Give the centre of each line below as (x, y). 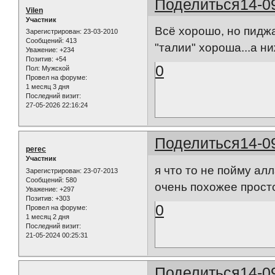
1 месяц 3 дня (48, 87)
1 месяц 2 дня (48, 216)
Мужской (55, 68)
